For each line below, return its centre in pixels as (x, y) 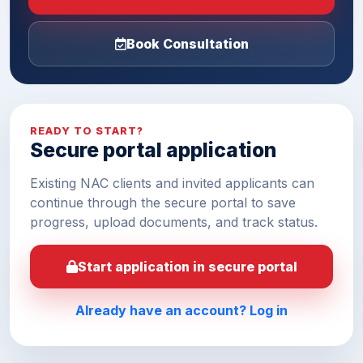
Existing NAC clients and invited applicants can (172, 184)
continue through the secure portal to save (163, 203)
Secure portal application (153, 150)
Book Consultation (187, 43)
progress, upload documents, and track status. (174, 222)
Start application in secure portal (187, 267)
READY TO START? (87, 131)
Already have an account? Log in (181, 311)
